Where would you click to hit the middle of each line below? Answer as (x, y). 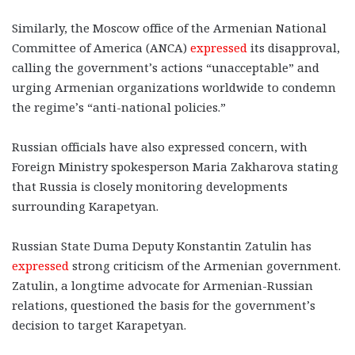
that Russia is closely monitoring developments (150, 186)
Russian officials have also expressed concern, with (160, 146)
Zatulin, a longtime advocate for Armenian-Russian (162, 285)
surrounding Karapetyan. (85, 206)
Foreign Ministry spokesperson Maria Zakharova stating (175, 166)
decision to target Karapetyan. (99, 324)
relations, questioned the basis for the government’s (164, 305)
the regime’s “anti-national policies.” (119, 107)
